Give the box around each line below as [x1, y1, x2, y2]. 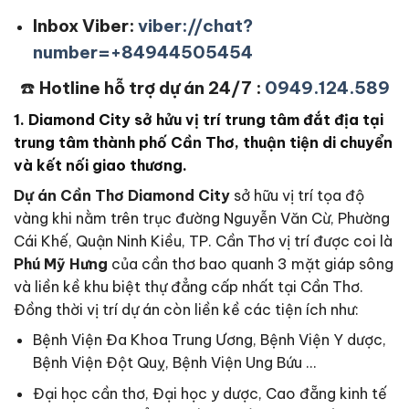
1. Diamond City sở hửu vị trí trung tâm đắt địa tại [14, 110, 383, 129]
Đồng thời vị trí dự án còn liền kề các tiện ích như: [14, 299, 359, 319]
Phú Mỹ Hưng [14, 254, 108, 273]
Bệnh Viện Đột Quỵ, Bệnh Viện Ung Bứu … [32, 352, 316, 372]
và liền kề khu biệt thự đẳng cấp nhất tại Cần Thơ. [14, 277, 363, 296]
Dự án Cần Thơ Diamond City [14, 185, 230, 204]
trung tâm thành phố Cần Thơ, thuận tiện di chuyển [14, 132, 393, 152]
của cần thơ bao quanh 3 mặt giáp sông [108, 254, 393, 273]
